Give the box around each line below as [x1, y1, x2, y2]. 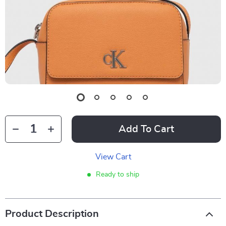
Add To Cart [119, 124, 174, 134]
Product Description [5, 209, 99, 219]
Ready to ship [95, 171, 139, 178]
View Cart [95, 153, 131, 161]
